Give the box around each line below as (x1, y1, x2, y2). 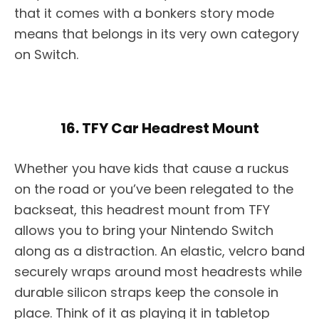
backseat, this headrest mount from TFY (14, 201, 270, 219)
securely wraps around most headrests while (14, 263, 302, 281)
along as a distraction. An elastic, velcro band (14, 242, 305, 261)
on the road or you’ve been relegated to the (14, 180, 293, 199)
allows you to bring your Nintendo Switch (14, 221, 273, 240)
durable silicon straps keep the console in (14, 283, 278, 302)
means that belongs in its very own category (14, 25, 299, 43)
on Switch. (14, 46, 78, 64)
